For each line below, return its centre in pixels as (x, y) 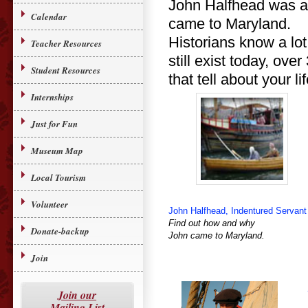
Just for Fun (54, 124)
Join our (77, 295)
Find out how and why (211, 223)
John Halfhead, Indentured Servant (237, 211)
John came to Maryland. (216, 236)
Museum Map (57, 151)
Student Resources (65, 70)
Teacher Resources (66, 43)
